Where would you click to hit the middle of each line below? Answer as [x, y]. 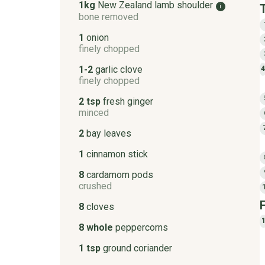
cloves [100, 206]
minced [93, 112]
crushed [95, 186]
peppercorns [141, 227]
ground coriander [137, 248]
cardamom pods [119, 174]
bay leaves [109, 133]
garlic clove [119, 69]
